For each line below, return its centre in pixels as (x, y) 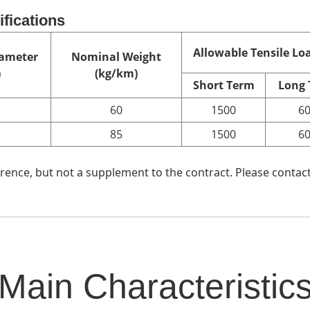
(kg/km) (116, 73)
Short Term (224, 85)
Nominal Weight (116, 57)
